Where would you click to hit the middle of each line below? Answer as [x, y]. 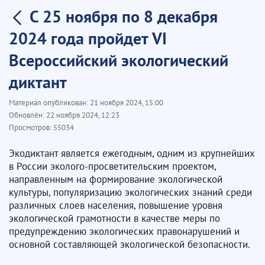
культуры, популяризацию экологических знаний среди [130, 192]
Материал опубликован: [49, 103]
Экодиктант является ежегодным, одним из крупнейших [132, 153]
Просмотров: [31, 127]
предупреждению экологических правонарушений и [124, 231]
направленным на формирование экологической [116, 179]
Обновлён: [28, 115]
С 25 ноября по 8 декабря [124, 16]
